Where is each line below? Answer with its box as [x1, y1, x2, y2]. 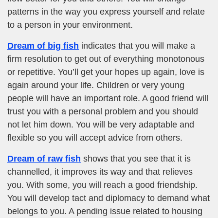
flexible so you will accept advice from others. [7, 132, 182, 143]
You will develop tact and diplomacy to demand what [7, 193, 210, 203]
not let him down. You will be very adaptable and [7, 119, 194, 129]
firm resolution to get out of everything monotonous [7, 54, 204, 64]
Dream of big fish [7, 40, 79, 51]
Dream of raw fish [7, 153, 81, 163]
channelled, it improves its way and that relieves [7, 166, 193, 177]
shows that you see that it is [81, 153, 191, 163]
